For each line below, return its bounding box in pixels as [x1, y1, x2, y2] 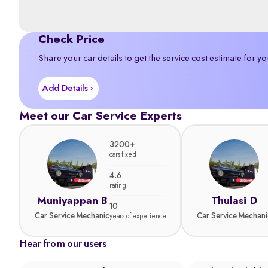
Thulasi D [211, 196, 257, 207]
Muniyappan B [36, 196, 107, 207]
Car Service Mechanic [34, 212, 109, 221]
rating [109, 182, 126, 190]
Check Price [38, 33, 105, 46]
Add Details [42, 83, 88, 93]
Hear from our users [19, 238, 106, 249]
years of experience [109, 213, 166, 221]
